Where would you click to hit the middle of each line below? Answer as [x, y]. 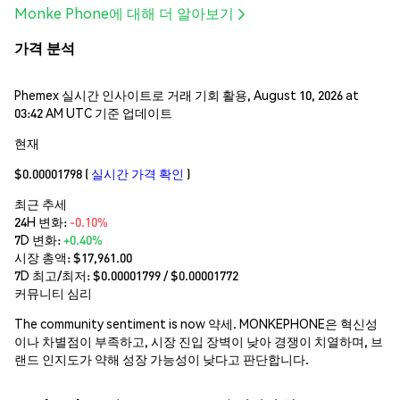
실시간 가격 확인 [137, 173]
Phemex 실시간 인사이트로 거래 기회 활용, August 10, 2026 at [187, 94]
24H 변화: [42, 221]
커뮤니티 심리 [53, 292]
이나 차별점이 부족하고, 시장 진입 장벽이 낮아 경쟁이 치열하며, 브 [199, 341]
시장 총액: [44, 257]
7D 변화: [39, 239]
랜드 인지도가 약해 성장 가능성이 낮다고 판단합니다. [162, 358]
